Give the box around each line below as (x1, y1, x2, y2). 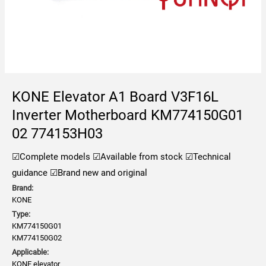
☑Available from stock (90, 151, 183, 162)
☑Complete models (12, 151, 90, 162)
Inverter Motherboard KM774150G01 (12, 107, 243, 123)
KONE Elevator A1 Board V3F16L (12, 88, 218, 105)
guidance (12, 167, 47, 178)
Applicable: (12, 248, 49, 256)
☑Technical (183, 151, 231, 162)
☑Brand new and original (47, 167, 147, 178)
